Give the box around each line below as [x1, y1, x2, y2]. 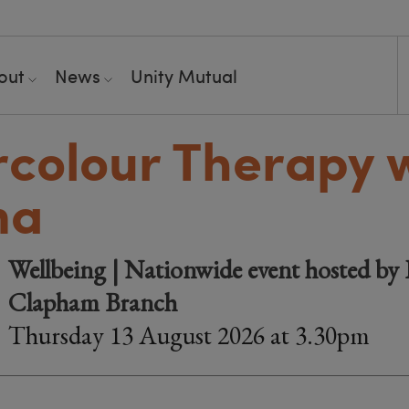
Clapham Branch [8, 286, 177, 319]
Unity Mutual [131, 63, 237, 88]
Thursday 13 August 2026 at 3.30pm [8, 319, 370, 351]
